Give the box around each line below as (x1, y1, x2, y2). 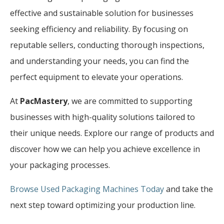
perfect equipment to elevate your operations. (10, 71, 183, 82)
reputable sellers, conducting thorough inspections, (10, 39, 204, 50)
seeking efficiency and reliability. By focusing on (10, 23, 188, 34)
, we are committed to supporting (67, 95, 192, 106)
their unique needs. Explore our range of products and (10, 127, 214, 138)
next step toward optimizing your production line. (10, 199, 195, 210)
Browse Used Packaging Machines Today (10, 183, 164, 194)
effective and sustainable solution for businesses (10, 7, 193, 18)
